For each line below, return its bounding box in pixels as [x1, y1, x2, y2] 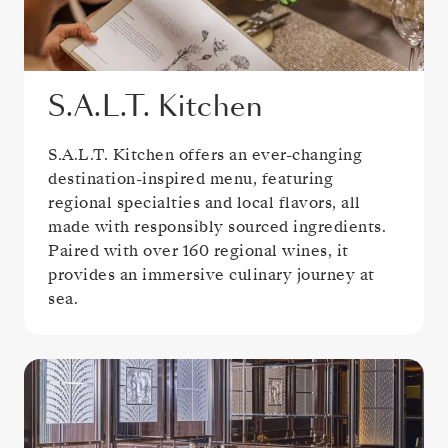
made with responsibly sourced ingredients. [48, 216, 386, 239]
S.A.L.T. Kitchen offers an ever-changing [48, 144, 362, 167]
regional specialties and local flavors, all [48, 192, 361, 215]
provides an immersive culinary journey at [48, 264, 375, 287]
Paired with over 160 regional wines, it [48, 240, 349, 263]
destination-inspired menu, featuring [48, 168, 333, 191]
